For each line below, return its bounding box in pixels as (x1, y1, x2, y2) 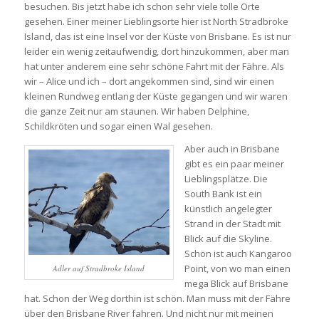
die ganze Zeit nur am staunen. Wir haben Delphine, (23, 104, 249, 117)
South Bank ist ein (184, 187, 262, 200)
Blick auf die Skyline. (184, 231, 272, 245)
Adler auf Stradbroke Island (53, 263, 145, 274)
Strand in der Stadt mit (184, 216, 281, 230)
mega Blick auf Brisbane (184, 276, 288, 290)
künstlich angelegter (184, 202, 272, 215)
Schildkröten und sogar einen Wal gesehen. (23, 119, 213, 132)
